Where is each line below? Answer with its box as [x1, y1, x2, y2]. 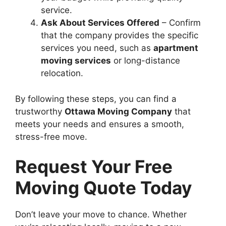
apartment [153, 43, 198, 53]
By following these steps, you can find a [15, 93, 177, 104]
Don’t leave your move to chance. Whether [15, 209, 187, 220]
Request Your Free [15, 156, 173, 178]
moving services [41, 55, 111, 66]
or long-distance [111, 55, 180, 66]
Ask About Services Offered [41, 18, 159, 28]
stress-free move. [15, 131, 87, 142]
